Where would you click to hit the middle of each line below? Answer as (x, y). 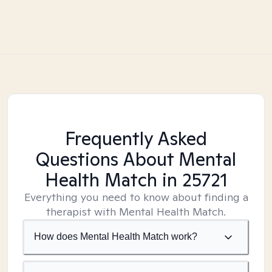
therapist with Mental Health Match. (136, 212)
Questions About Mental (136, 159)
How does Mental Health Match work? (116, 236)
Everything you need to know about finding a (136, 197)
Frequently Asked (136, 138)
